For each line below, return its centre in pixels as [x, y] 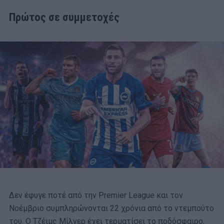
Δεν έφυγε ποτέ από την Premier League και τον [96, 195]
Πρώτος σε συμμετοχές [64, 17]
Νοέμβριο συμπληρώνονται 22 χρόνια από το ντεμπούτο [111, 208]
